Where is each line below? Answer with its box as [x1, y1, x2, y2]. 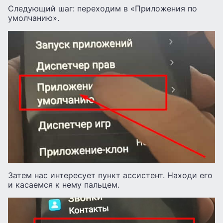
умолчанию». [8, 13, 59, 23]
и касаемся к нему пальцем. [8, 180, 119, 190]
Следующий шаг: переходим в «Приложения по [8, 3, 197, 14]
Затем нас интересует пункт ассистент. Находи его [8, 170, 213, 181]
